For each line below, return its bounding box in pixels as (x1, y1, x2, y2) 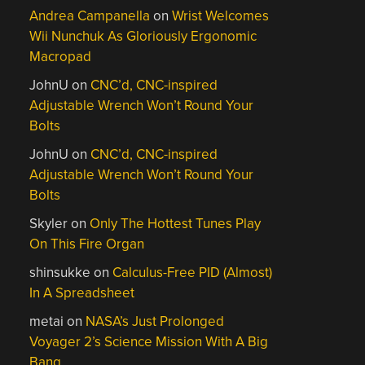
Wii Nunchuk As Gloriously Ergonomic (29, 28, 257, 45)
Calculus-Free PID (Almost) (112, 264, 273, 281)
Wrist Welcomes (172, 7, 270, 24)
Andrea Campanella (29, 7, 151, 24)
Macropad (29, 48, 92, 65)
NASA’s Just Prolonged (86, 313, 225, 330)
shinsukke (29, 264, 91, 281)
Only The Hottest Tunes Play (90, 215, 262, 232)
